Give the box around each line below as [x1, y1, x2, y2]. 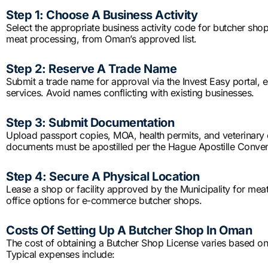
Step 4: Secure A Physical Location [6, 169, 199, 184]
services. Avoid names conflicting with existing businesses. [6, 87, 254, 99]
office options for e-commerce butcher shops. [6, 194, 202, 207]
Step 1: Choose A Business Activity [6, 8, 197, 23]
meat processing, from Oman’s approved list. [6, 33, 197, 45]
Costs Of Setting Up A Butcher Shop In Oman [6, 223, 252, 238]
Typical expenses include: [6, 248, 115, 261]
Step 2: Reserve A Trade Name [6, 62, 176, 77]
